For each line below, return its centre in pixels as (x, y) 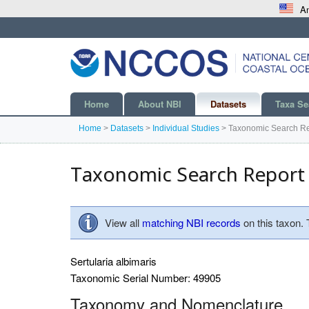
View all (123, 222)
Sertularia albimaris (113, 261)
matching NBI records (191, 222)
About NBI (160, 104)
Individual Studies (186, 128)
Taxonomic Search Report (188, 174)
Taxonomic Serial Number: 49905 (146, 278)
